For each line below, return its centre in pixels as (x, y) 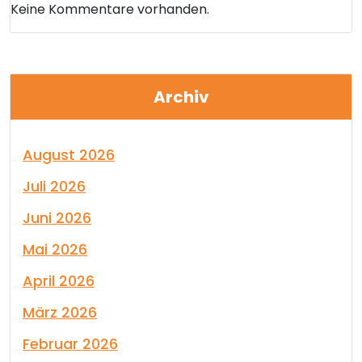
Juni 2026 (57, 218)
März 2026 (60, 312)
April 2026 (59, 281)
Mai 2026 (55, 249)
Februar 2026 (70, 344)
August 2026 (69, 155)
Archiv (181, 97)
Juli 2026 (54, 186)
